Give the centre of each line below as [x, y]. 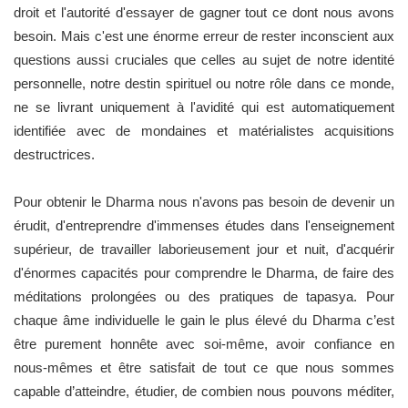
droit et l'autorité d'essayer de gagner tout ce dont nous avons [204, 12]
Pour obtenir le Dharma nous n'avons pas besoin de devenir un [204, 201]
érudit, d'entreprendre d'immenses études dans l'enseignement [204, 225]
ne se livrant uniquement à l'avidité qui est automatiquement [204, 107]
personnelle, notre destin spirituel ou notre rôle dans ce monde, [204, 83]
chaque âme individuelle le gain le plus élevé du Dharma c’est [204, 320]
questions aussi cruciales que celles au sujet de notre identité [204, 59]
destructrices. [54, 154]
